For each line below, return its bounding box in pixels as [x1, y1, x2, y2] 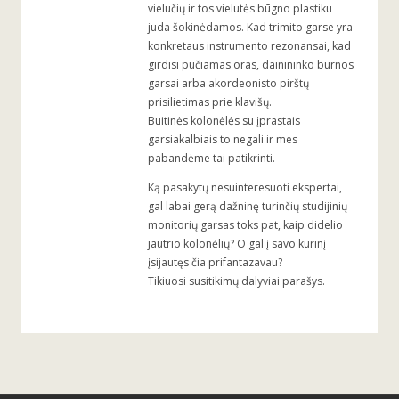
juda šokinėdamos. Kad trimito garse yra [148, 19, 353, 35]
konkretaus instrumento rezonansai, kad [148, 37, 351, 53]
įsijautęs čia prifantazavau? [148, 254, 282, 270]
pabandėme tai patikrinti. [148, 150, 275, 166]
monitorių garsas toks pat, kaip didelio [148, 216, 343, 232]
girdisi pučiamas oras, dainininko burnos [148, 56, 354, 72]
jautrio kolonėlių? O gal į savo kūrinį [148, 235, 326, 251]
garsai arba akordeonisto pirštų [148, 75, 309, 91]
